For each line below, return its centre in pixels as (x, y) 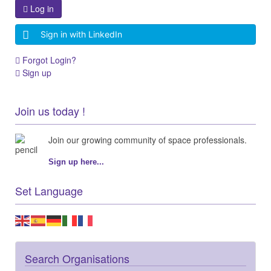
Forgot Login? (49, 60)
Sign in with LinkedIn (81, 34)
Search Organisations (77, 258)
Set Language (49, 190)
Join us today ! (50, 110)
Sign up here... (76, 162)
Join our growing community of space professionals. (149, 139)
